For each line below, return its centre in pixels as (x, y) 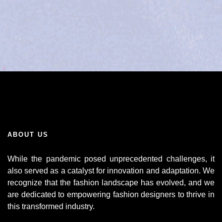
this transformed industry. (51, 206)
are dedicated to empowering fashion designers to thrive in (111, 194)
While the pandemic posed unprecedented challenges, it (111, 159)
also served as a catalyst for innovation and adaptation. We (111, 171)
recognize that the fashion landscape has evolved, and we (111, 183)
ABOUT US (28, 135)
